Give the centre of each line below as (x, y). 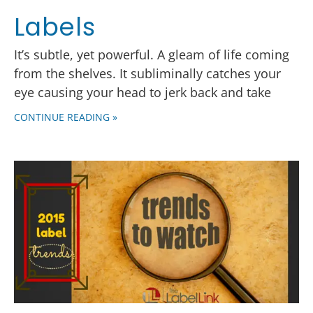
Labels (55, 27)
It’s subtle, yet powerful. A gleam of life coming (152, 54)
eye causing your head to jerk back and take (143, 92)
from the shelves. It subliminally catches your (147, 73)
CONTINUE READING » (66, 117)
